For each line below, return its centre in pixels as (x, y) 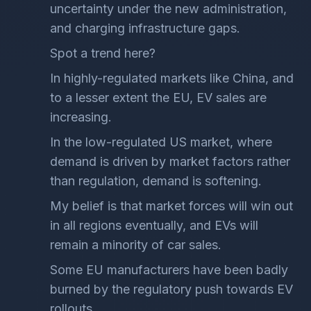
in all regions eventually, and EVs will (154, 225)
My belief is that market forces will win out (171, 206)
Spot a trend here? (103, 53)
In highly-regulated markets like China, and (172, 78)
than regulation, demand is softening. (156, 181)
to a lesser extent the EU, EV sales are (158, 98)
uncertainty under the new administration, (168, 9)
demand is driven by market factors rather (170, 161)
